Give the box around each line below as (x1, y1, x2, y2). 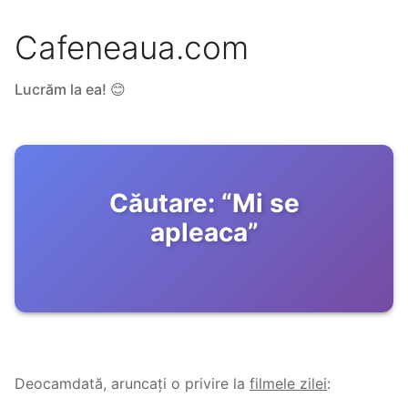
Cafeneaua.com (15, 28, 249, 67)
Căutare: (108, 188, 215, 219)
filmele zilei (250, 374, 327, 393)
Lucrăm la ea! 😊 (15, 80, 126, 99)
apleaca (149, 217, 248, 249)
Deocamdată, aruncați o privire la (15, 374, 245, 393)
